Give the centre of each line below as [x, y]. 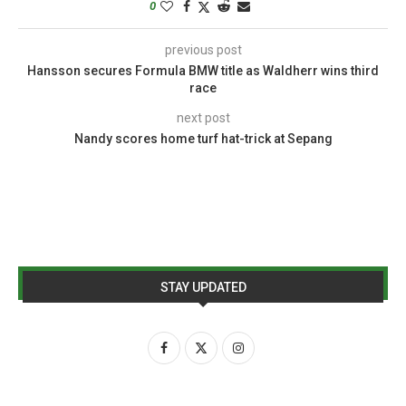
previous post [203, 50]
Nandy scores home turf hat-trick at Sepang [203, 139]
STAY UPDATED [203, 287]
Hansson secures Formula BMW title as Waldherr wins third [203, 71]
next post [203, 118]
